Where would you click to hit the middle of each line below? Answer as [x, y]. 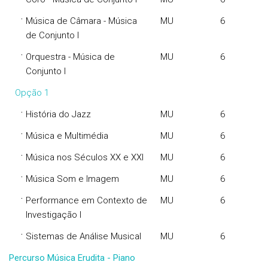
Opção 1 [32, 93]
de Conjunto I [52, 35]
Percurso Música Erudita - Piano [72, 258]
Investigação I [54, 215]
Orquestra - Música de [70, 57]
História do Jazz [58, 114]
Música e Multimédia [67, 136]
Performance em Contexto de [86, 200]
